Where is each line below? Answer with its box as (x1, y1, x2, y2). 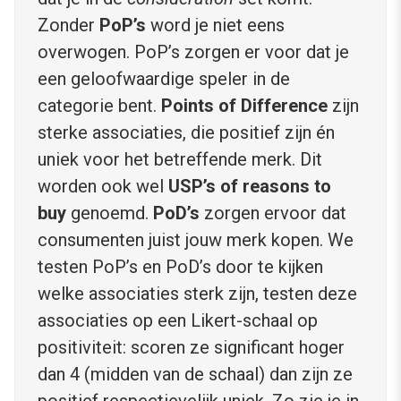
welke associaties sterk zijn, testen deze (38, 283, 357, 305)
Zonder (38, 14, 99, 37)
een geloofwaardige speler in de (38, 68, 290, 90)
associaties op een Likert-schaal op (38, 310, 318, 332)
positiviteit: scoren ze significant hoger (38, 337, 345, 359)
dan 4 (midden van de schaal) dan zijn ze (38, 363, 353, 386)
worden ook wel (38, 175, 168, 198)
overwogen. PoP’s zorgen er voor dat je (38, 41, 349, 64)
